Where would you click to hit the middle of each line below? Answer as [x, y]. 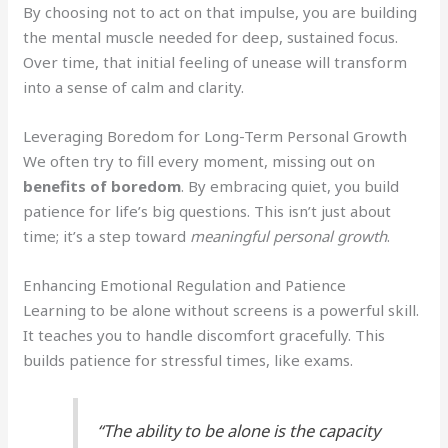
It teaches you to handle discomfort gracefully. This [204, 335]
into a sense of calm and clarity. [134, 87]
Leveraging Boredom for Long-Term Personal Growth [215, 136]
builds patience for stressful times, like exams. [188, 360]
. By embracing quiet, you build [290, 186]
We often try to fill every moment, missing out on [199, 161]
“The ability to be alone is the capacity [239, 430]
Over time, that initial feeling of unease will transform [215, 62]
